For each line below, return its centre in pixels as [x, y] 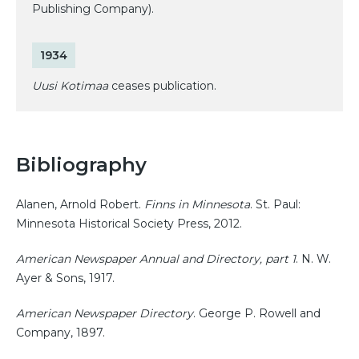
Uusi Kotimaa [70, 85]
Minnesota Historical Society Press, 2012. [129, 223]
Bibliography [81, 164]
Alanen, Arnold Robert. [80, 204]
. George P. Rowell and [257, 313]
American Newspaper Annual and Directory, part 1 [156, 258]
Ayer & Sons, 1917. [65, 278]
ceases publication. [162, 85]
